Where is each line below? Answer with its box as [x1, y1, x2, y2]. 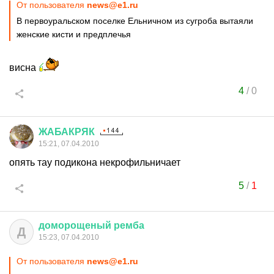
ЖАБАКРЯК [39, 127, 95, 137]
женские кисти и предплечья [17, 29, 131, 39]
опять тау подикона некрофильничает [9, 157, 180, 168]
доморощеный [39, 220, 111, 231]
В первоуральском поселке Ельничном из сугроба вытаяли [17, 16, 253, 26]
